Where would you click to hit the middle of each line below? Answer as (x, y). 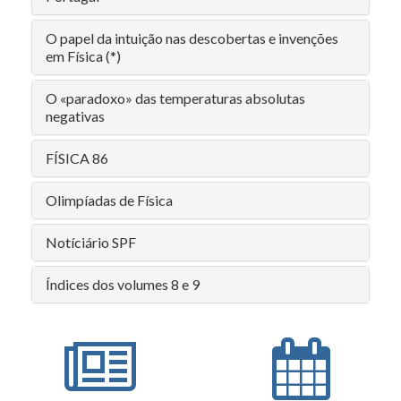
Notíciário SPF (91, 242)
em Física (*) (83, 56)
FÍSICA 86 (77, 158)
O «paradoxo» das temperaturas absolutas (175, 98)
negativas (75, 116)
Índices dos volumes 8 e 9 (123, 284)
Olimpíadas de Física (109, 200)
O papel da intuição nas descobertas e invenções (192, 38)
